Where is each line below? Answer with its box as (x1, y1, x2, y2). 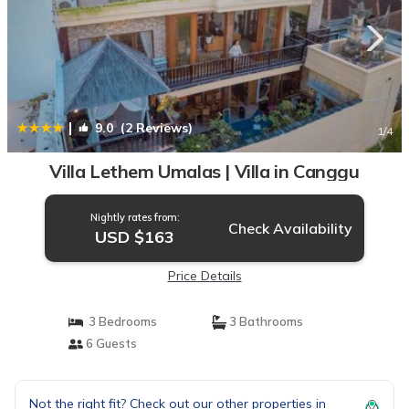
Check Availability (227, 219, 352, 237)
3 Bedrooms (82, 314, 157, 329)
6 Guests (82, 336, 137, 351)
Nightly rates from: (89, 211, 180, 224)
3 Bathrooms (226, 314, 303, 329)
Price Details (167, 267, 242, 284)
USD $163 (95, 226, 175, 247)
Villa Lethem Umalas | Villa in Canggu (49, 160, 360, 183)
